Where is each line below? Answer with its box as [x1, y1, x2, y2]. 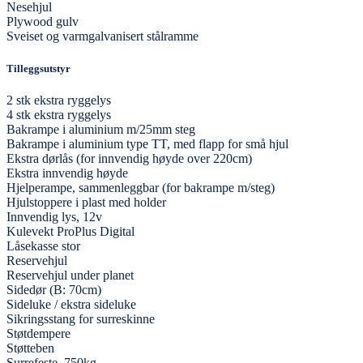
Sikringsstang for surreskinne [6, 311, 155, 326]
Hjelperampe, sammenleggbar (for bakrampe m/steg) [6, 180, 275, 194]
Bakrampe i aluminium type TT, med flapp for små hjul [6, 136, 288, 151]
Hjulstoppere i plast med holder [6, 194, 166, 209]
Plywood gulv [6, 15, 79, 29]
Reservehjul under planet [6, 267, 134, 282]
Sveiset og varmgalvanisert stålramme [6, 29, 199, 44]
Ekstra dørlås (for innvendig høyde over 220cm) [6, 151, 252, 165]
